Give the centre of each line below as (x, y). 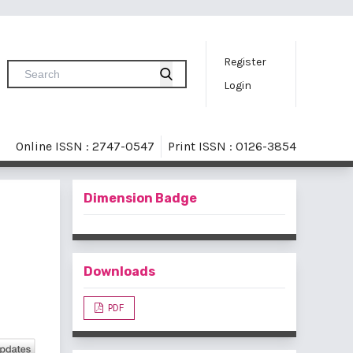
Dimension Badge (140, 198)
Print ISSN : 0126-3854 (232, 146)
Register (245, 61)
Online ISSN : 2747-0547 (85, 146)
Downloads (119, 271)
